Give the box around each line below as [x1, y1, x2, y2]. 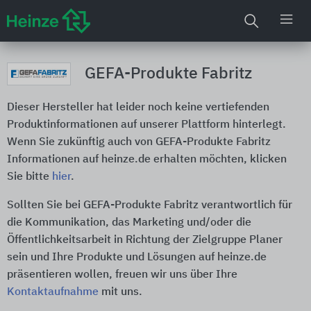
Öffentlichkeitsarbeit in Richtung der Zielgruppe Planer [7, 234, 283, 246]
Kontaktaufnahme [7, 286, 99, 298]
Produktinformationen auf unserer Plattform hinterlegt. [7, 119, 286, 131]
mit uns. [99, 286, 142, 298]
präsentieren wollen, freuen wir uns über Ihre [7, 269, 237, 280]
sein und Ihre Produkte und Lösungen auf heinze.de [7, 251, 267, 263]
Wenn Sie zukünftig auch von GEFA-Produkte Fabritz [7, 136, 271, 148]
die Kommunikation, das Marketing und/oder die [7, 217, 251, 228]
